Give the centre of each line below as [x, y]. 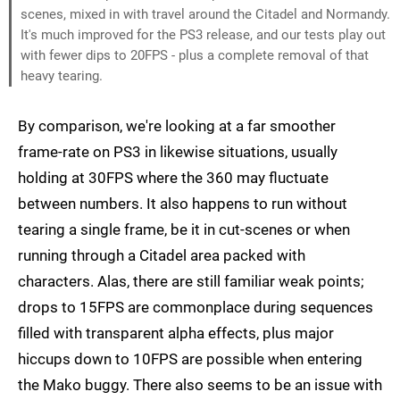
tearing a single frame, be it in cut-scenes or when [184, 230]
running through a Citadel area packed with [162, 256]
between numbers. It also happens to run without [183, 204]
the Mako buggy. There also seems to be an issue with [200, 385]
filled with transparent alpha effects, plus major [176, 333]
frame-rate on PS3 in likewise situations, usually [178, 152]
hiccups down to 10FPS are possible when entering [190, 359]
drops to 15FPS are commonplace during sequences [196, 308]
